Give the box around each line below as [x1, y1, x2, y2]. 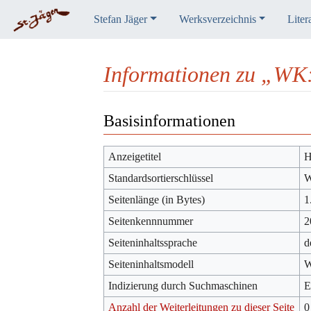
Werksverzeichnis [178, 13, 256, 25]
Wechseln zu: [103, 104, 161, 117]
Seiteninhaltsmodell [108, 258, 194, 270]
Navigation [161, 104, 210, 117]
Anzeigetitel [108, 150, 162, 162]
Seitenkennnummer [108, 215, 194, 227]
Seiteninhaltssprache [108, 236, 198, 249]
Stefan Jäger [93, 13, 147, 25]
